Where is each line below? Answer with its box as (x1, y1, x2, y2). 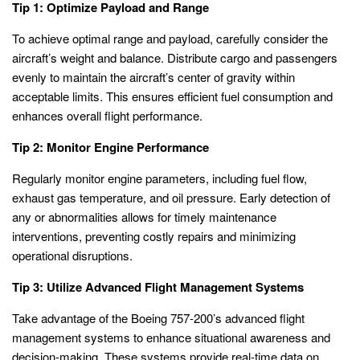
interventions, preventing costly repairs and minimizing (12, 227, 296, 244)
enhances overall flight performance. (12, 106, 202, 124)
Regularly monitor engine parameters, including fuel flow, (12, 169, 307, 186)
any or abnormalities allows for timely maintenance (12, 207, 276, 225)
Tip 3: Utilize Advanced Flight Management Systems (12, 277, 304, 296)
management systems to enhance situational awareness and (12, 328, 330, 346)
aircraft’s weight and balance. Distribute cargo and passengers (12, 48, 337, 66)
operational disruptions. (12, 246, 133, 264)
